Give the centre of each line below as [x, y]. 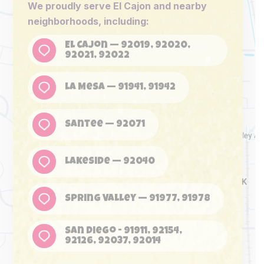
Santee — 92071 [105, 125]
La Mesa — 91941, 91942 [120, 88]
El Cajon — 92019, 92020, [128, 45]
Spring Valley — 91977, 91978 [138, 199]
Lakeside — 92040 [110, 162]
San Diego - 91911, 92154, [123, 231]
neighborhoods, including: [88, 21]
